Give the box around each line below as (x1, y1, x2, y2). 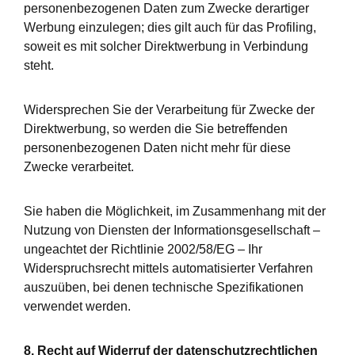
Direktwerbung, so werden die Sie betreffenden (24, 122, 288, 136)
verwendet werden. (24, 300, 131, 313)
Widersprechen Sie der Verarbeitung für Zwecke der (24, 103, 315, 116)
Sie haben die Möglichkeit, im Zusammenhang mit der (24, 204, 326, 218)
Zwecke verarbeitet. (24, 160, 134, 174)
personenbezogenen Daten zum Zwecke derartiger (24, 2, 309, 15)
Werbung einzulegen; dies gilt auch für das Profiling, (24, 21, 316, 34)
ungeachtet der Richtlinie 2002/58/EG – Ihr (24, 242, 262, 256)
